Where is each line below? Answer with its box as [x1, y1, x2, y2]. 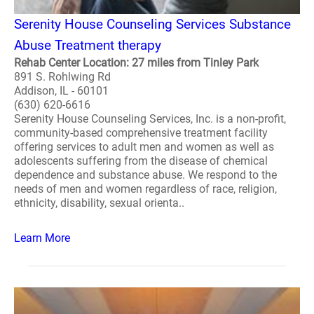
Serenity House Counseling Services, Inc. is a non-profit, [14, 112, 286, 125]
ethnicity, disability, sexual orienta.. [14, 196, 184, 210]
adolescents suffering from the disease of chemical [14, 154, 268, 168]
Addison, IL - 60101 [14, 84, 109, 97]
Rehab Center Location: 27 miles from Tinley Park [14, 56, 259, 69]
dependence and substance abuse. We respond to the [14, 168, 277, 182]
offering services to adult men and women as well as [14, 140, 274, 153]
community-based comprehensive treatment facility [14, 126, 268, 139]
